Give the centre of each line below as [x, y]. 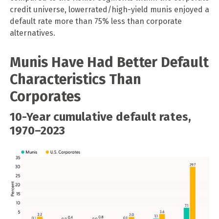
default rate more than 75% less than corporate [96, 21]
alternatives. [33, 33]
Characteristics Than [76, 79]
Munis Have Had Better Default [109, 62]
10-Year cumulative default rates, [100, 117]
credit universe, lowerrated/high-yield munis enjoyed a [109, 9]
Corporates [45, 96]
